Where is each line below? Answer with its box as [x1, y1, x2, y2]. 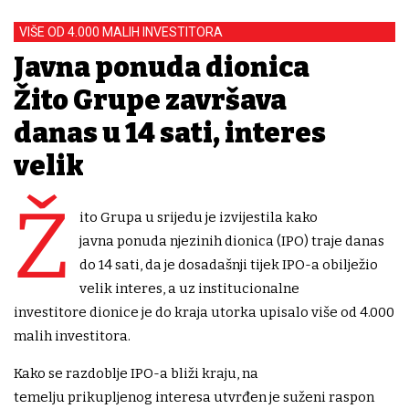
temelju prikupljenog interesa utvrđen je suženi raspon [14, 389, 374, 406]
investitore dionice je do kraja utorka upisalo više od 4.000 [14, 304, 394, 321]
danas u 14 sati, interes [14, 117, 326, 151]
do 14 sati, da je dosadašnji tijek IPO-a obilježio [79, 257, 378, 274]
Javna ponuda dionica [14, 51, 309, 85]
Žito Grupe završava [14, 84, 287, 118]
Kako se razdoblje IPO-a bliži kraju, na [14, 365, 258, 383]
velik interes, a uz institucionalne [79, 280, 299, 298]
